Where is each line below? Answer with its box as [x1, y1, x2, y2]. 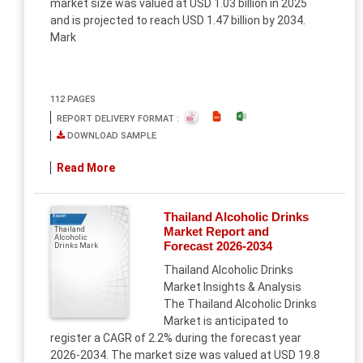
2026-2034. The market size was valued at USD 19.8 [50, 348, 320, 361]
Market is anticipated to [163, 314, 288, 327]
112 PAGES [50, 94, 96, 105]
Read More [57, 161, 115, 174]
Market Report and [163, 224, 269, 238]
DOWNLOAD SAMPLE [65, 130, 156, 141]
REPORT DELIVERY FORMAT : [57, 113, 186, 124]
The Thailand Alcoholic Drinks [163, 297, 317, 310]
